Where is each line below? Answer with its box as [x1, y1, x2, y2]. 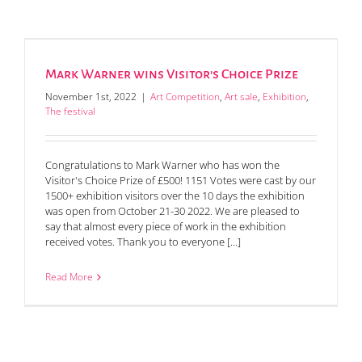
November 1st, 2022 [45, 90, 137, 104]
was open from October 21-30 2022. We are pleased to [45, 204, 300, 219]
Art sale [225, 90, 258, 104]
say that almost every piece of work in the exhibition [45, 219, 286, 234]
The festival [45, 104, 95, 119]
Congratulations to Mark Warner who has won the [45, 158, 280, 173]
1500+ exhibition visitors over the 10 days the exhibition [45, 188, 305, 204]
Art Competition [150, 90, 220, 104]
